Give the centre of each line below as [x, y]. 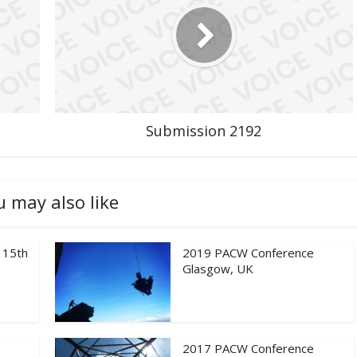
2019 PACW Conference [248, 252]
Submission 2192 [204, 130]
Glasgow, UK [218, 268]
